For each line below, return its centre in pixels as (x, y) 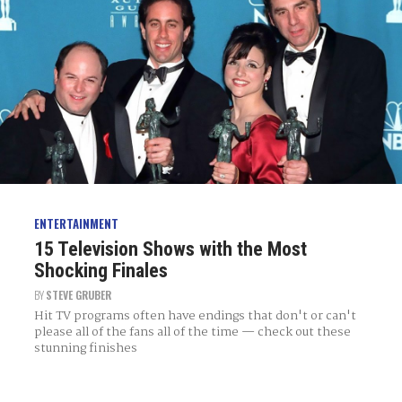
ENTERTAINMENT (76, 224)
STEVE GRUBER (78, 294)
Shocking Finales (100, 270)
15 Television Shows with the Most (170, 249)
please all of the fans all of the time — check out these (192, 332)
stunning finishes (85, 348)
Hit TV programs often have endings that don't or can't (195, 315)
